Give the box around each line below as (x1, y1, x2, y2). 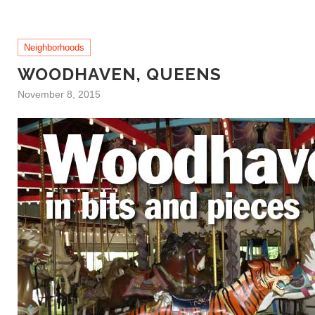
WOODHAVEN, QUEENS (18, 64, 221, 84)
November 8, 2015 (18, 89, 101, 100)
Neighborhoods (24, 42, 84, 53)
